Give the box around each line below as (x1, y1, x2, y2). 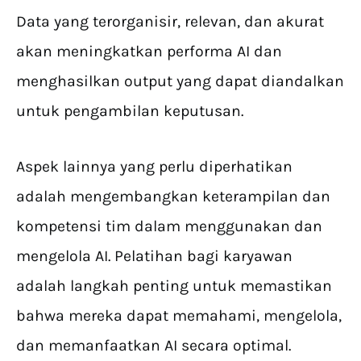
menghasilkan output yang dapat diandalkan (16, 72, 344, 91)
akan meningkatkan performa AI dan (16, 42, 282, 61)
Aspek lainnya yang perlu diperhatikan (16, 157, 293, 176)
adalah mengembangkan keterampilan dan (16, 187, 330, 206)
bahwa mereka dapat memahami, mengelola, (16, 306, 342, 326)
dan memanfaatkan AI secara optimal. (16, 336, 295, 355)
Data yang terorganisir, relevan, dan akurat (16, 12, 324, 31)
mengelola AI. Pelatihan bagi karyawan (16, 247, 293, 266)
